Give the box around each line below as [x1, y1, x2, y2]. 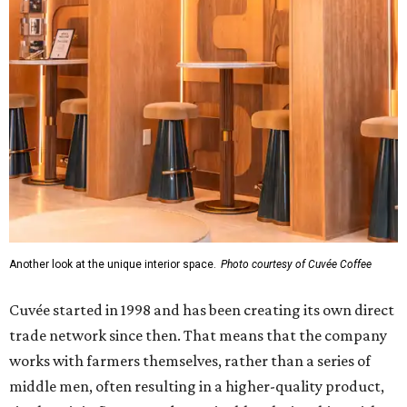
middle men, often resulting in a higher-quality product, [9, 377, 384, 396]
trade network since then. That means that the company [9, 326, 387, 345]
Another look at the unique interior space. [9, 258, 216, 272]
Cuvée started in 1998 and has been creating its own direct [9, 301, 394, 320]
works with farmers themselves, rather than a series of [9, 352, 371, 371]
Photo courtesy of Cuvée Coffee [221, 258, 372, 272]
